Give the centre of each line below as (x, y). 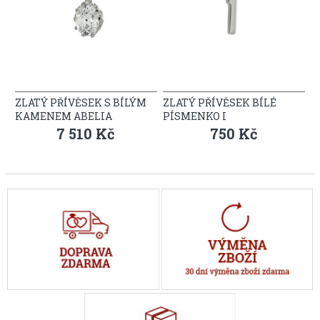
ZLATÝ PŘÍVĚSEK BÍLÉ (220, 102)
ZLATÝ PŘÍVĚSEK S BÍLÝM (80, 102)
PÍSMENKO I (195, 116)
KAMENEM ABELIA (63, 116)
